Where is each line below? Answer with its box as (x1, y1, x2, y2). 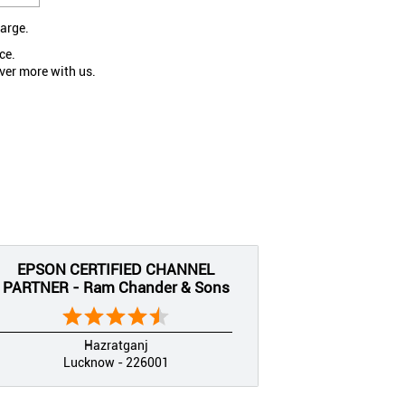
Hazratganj (83, 337, 148, 353)
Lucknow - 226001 (62, 354, 169, 370)
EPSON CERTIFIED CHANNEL (17, 259, 214, 278)
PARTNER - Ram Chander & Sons (2, 278, 230, 297)
